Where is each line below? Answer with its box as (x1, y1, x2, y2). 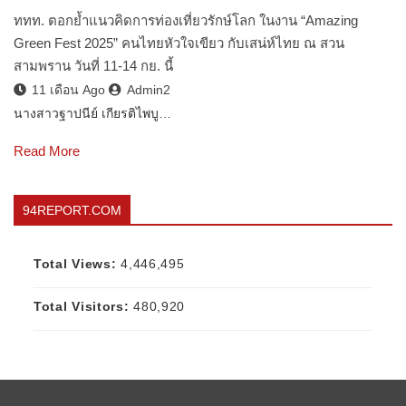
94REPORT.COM (23, 202, 121, 217)
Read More (14, 142, 80, 159)
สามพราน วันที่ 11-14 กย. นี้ (14, 57, 173, 73)
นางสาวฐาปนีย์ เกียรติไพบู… (14, 105, 171, 121)
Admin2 (127, 82, 170, 97)
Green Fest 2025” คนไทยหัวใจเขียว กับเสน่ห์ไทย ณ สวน (14, 34, 344, 51)
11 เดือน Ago (32, 82, 105, 97)
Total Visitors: (34, 298, 134, 314)
